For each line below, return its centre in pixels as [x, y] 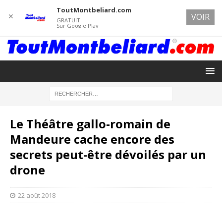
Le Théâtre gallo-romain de [90, 123]
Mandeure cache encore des [92, 139]
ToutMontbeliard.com [94, 10]
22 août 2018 [37, 195]
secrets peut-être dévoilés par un [108, 154]
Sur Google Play [77, 26]
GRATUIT [68, 20]
